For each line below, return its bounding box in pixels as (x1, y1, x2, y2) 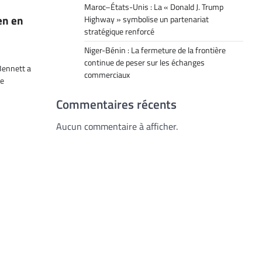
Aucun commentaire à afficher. (56, 119, 178, 133)
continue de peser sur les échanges (84, 56, 205, 69)
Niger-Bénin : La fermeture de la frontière (84, 44, 226, 57)
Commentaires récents (56, 95, 177, 113)
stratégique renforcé (84, 25, 154, 38)
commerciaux (84, 68, 130, 81)
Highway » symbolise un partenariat (84, 13, 209, 26)
